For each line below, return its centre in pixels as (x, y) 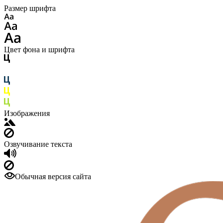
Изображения (27, 113)
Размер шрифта (30, 8)
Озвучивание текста (38, 144)
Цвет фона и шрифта (39, 50)
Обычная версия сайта (53, 176)
